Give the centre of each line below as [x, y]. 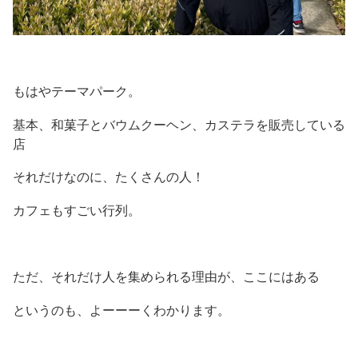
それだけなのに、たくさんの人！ [109, 177]
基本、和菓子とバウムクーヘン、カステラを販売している [179, 125]
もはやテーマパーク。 [77, 92]
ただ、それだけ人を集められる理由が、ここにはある [166, 277]
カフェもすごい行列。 [77, 211]
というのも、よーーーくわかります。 [121, 310]
